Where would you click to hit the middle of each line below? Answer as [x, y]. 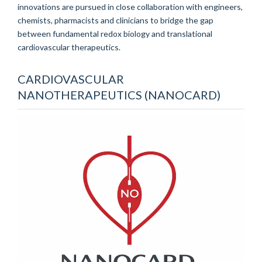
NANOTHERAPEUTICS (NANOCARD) [119, 94]
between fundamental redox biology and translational [115, 33]
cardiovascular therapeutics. [69, 47]
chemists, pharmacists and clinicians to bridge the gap [116, 20]
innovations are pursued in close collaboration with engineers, [130, 6]
